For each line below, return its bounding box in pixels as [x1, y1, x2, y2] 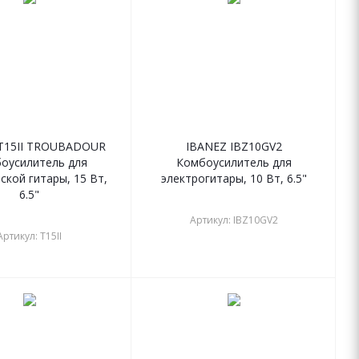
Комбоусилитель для [175, 155, 292, 171]
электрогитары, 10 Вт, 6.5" [160, 171, 307, 187]
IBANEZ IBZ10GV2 [185, 139, 282, 155]
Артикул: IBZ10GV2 [189, 213, 278, 228]
